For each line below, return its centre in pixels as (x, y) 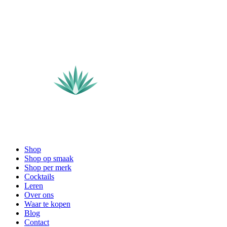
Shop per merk (48, 168)
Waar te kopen (47, 204)
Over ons (39, 195)
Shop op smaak (49, 159)
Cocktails (39, 177)
